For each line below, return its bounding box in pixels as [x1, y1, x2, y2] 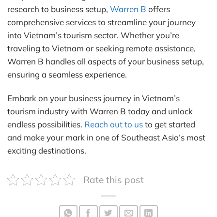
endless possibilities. [7, 119, 84, 129]
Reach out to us [84, 119, 143, 129]
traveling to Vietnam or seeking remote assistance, [7, 43, 196, 53]
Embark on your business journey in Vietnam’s [7, 93, 180, 103]
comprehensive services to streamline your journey [7, 16, 196, 27]
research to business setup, [7, 3, 110, 14]
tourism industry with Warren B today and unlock [7, 106, 193, 116]
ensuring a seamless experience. [7, 69, 127, 79]
